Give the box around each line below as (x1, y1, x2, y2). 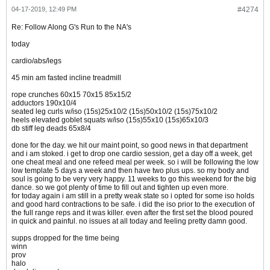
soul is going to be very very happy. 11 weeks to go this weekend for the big (11, 175, 256, 184)
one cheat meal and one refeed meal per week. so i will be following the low (11, 158, 259, 167)
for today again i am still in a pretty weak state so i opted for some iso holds (11, 192, 254, 201)
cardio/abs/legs (11, 57, 61, 66)
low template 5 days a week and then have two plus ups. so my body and (11, 166, 249, 175)
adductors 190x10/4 (11, 99, 77, 108)
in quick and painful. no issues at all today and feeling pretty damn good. (11, 217, 247, 226)
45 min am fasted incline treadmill (11, 74, 121, 83)
